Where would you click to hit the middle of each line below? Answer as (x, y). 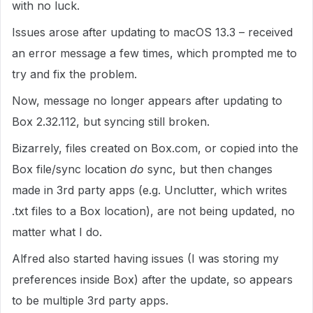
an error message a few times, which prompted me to (154, 53)
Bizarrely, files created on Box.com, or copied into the (155, 148)
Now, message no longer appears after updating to (147, 101)
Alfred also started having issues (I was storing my (145, 259)
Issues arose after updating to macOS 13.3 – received (152, 32)
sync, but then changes (208, 169)
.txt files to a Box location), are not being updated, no (153, 211)
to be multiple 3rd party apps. (90, 300)
